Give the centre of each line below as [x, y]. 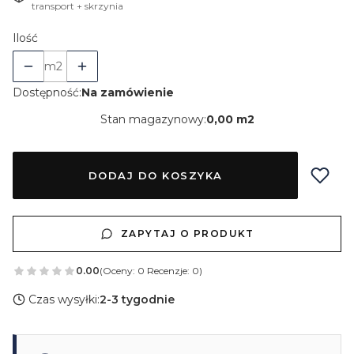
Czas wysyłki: [64, 299]
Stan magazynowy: [153, 119]
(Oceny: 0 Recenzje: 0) [151, 271]
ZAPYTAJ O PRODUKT [187, 233]
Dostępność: [47, 92]
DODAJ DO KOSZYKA [155, 175]
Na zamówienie [128, 92]
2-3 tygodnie [137, 299]
